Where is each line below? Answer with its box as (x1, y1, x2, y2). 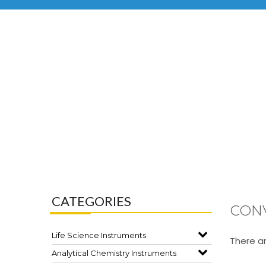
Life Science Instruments (52, 230, 146, 240)
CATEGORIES (52, 193, 131, 209)
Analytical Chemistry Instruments (52, 248, 176, 258)
